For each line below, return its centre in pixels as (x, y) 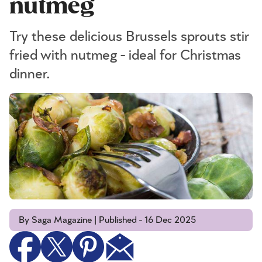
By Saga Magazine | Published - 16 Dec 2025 (107, 220)
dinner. (30, 74)
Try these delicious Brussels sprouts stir (129, 37)
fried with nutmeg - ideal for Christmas (125, 56)
